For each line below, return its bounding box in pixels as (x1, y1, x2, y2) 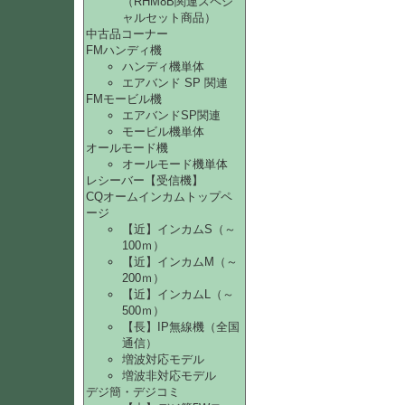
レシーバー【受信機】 (86, 174, 203, 187)
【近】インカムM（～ (122, 255, 238, 268)
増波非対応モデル (122, 369, 216, 382)
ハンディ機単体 (122, 60, 204, 73)
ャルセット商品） (122, 11, 216, 24)
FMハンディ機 (86, 43, 162, 57)
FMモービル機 (86, 92, 162, 106)
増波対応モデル (122, 353, 204, 366)
